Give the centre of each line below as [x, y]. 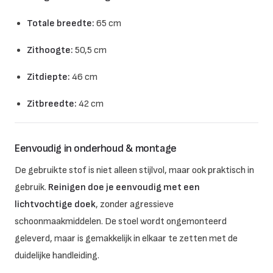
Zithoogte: [50, 50]
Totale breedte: [61, 23]
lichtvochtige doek [55, 204]
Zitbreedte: [52, 104]
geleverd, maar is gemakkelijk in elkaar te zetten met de [126, 238]
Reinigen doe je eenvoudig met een [124, 187]
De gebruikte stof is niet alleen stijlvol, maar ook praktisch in [134, 170]
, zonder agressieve [135, 204]
